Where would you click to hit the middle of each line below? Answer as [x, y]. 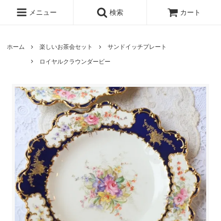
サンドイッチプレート [137, 47]
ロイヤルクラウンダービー [75, 62]
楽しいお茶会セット [66, 47]
